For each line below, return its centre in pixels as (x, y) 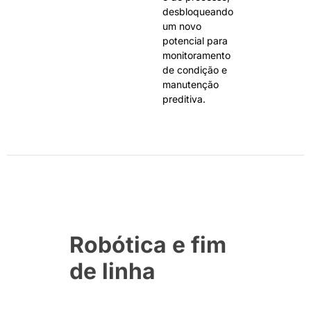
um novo (182, 26)
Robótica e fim (148, 244)
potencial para (195, 40)
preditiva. (184, 99)
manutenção (191, 84)
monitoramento (196, 55)
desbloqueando (198, 11)
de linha (112, 271)
